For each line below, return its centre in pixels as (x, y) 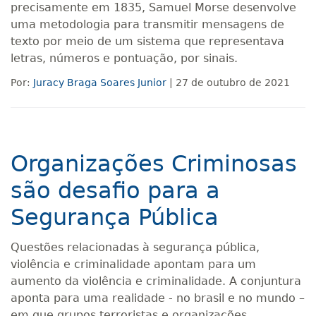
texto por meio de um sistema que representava (147, 41)
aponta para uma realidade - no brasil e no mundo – (158, 298)
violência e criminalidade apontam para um (133, 264)
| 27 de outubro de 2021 (228, 83)
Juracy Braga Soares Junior (100, 83)
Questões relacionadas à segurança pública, (135, 247)
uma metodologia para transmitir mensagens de (147, 24)
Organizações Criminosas (154, 164)
